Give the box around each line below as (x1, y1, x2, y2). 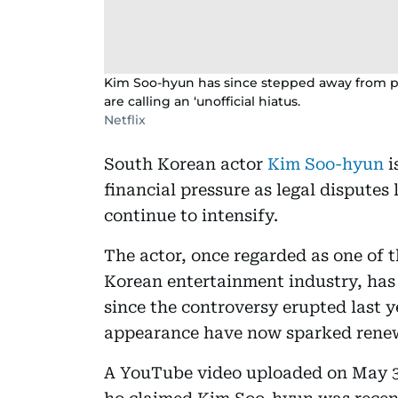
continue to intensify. (104, 205, 278, 225)
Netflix (104, 111, 146, 128)
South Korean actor (104, 154, 267, 173)
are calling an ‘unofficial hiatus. (104, 92, 300, 109)
